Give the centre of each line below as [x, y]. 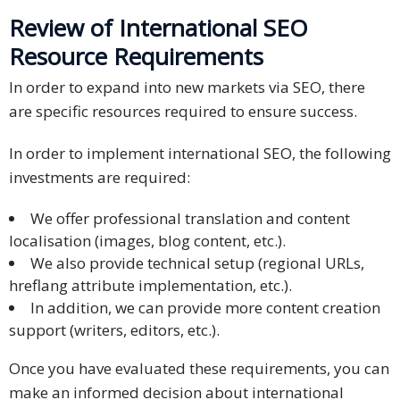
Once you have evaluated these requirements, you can [199, 369]
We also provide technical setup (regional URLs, [197, 263]
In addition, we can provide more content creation [205, 308]
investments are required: [100, 178]
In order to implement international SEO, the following [200, 154]
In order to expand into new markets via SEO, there [187, 87]
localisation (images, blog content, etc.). [147, 241]
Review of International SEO [158, 28]
